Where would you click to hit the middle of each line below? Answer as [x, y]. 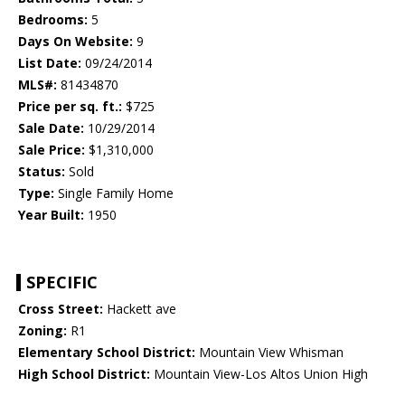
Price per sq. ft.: [70, 107]
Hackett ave [140, 309]
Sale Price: [52, 150]
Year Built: [51, 215]
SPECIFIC [62, 283]
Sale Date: [51, 128]
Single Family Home [114, 193]
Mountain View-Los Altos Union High [259, 374]
